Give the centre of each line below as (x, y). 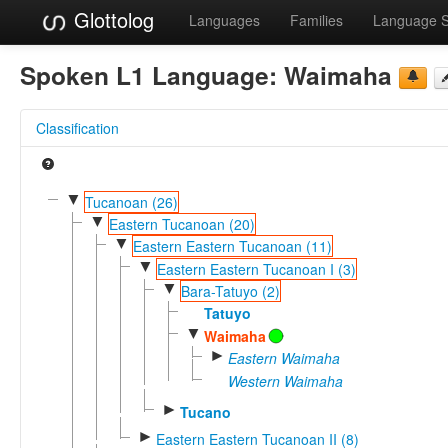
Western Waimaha (285, 381)
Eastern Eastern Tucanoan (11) (232, 246)
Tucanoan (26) (131, 201)
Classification (77, 127)
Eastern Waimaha (283, 357)
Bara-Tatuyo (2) (230, 290)
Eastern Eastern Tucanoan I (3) (256, 268)
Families (316, 20)
